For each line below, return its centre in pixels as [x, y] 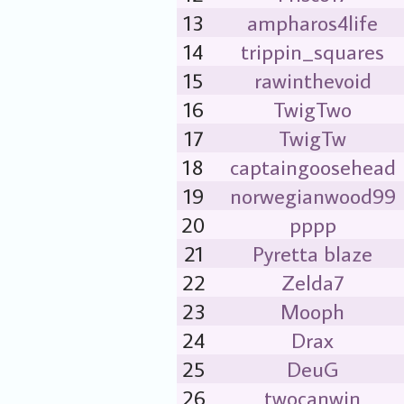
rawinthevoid [312, 80]
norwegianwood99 [312, 195]
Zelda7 [312, 282]
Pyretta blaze [312, 253]
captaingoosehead [312, 166]
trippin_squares [312, 51]
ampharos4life [312, 22]
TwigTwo [312, 109]
